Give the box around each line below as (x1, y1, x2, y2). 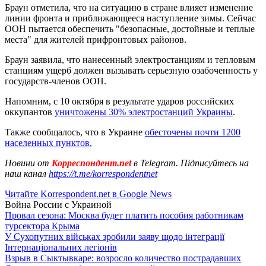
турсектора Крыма (5, 220, 80, 231)
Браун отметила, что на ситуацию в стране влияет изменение (5, 2, 253, 12)
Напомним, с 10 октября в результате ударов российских (5, 96, 234, 106)
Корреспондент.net (49, 157, 134, 168)
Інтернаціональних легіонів (5, 242, 117, 252)
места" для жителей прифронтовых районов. (5, 34, 186, 45)
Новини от (5, 157, 49, 168)
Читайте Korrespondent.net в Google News (5, 188, 172, 199)
